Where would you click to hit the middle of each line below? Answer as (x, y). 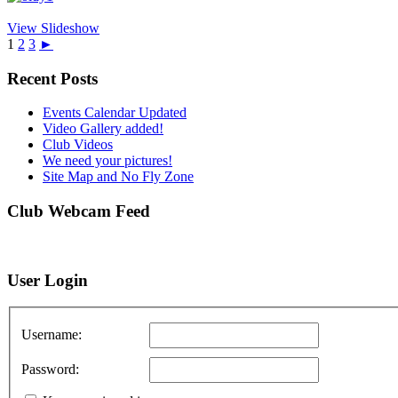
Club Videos (78, 145)
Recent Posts (52, 78)
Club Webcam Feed (79, 211)
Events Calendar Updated (115, 113)
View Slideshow (53, 28)
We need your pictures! (107, 161)
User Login (48, 280)
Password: (50, 369)
